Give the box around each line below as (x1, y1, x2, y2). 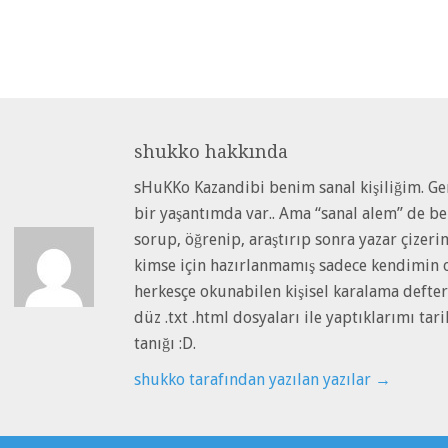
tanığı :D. (134, 334, 196, 353)
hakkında (200, 141, 288, 162)
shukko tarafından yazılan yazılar (134, 370, 375, 389)
